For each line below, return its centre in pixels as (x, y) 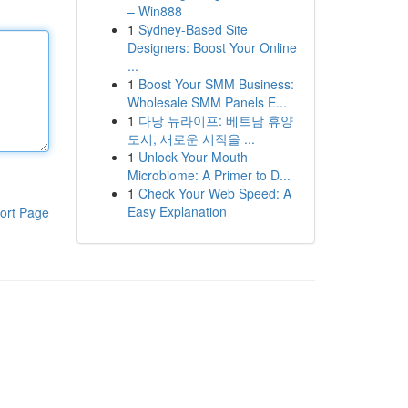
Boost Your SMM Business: (216, 84)
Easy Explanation (177, 211)
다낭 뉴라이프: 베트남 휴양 (215, 120)
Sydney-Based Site (193, 29)
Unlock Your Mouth (193, 157)
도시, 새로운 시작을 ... (191, 138)
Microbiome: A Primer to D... (209, 175)
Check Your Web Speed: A (214, 193)
